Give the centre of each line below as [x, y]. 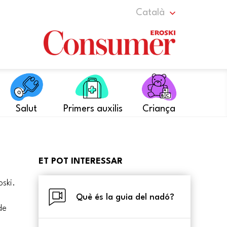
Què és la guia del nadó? [125, 197]
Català [150, 13]
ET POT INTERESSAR [81, 161]
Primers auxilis [93, 109]
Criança [159, 109]
